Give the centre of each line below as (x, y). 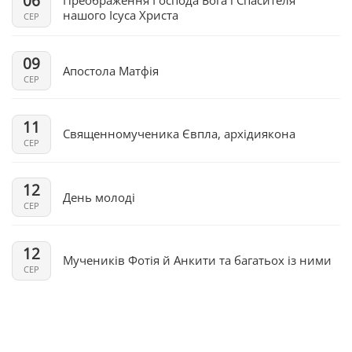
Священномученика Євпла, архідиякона (179, 134)
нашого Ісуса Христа (121, 15)
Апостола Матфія (111, 70)
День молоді (99, 197)
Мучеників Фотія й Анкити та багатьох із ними (197, 260)
